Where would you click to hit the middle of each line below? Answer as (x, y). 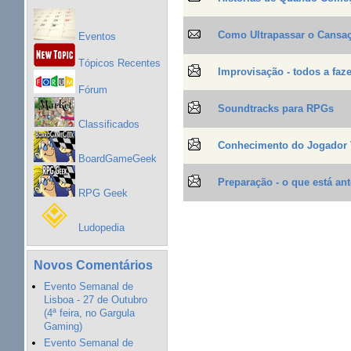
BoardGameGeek (116, 158)
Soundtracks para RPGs (276, 109)
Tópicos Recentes (118, 63)
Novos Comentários (93, 265)
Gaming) (63, 327)
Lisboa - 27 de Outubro (95, 300)
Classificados (107, 124)
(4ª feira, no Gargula (89, 313)
